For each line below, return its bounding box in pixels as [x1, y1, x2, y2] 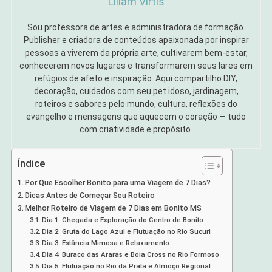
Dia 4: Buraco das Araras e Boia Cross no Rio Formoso [42, 250, 220, 259]
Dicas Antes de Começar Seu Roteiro [25, 191, 155, 200]
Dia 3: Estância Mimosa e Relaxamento [42, 239, 170, 248]
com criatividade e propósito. [80, 124, 192, 135]
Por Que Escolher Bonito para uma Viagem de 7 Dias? [25, 178, 211, 188]
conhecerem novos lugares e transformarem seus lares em [19, 61, 253, 71]
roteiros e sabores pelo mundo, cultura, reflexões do [35, 99, 237, 109]
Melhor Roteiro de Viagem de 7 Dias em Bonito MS [25, 203, 202, 213]
